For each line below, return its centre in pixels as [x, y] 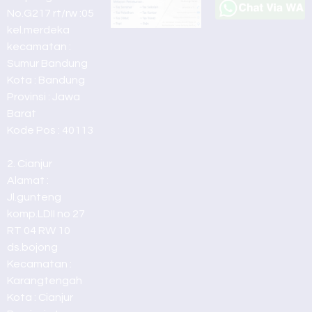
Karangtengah [45, 281]
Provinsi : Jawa [44, 97]
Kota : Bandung [46, 80]
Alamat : [28, 180]
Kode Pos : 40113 [50, 130]
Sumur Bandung [47, 63]
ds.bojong [32, 247]
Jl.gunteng [34, 197]
